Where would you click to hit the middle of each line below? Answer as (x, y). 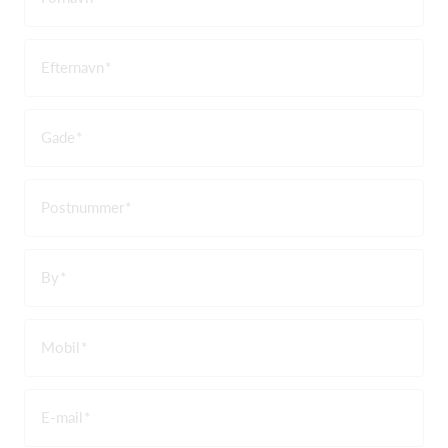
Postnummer (82, 207)
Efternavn (72, 67)
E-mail (62, 417)
